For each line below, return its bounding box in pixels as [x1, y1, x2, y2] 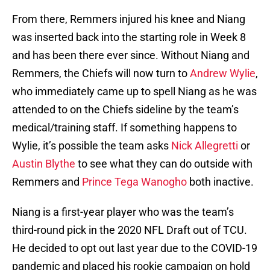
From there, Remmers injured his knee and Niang [12, 13, 245, 26]
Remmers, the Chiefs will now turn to [12, 67, 190, 80]
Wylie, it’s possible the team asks [12, 139, 171, 152]
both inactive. [187, 175, 254, 189]
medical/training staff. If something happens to [12, 121, 237, 134]
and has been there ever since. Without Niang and [12, 49, 250, 62]
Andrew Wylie [190, 67, 256, 80]
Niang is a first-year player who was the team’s [12, 206, 234, 219]
